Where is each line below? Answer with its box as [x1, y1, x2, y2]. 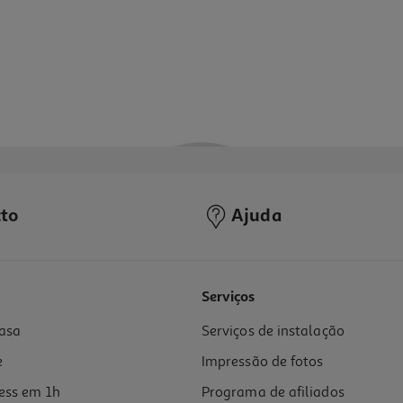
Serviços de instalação [201, 321, 345, 340]
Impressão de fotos [201, 352, 324, 371]
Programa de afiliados [201, 382, 345, 401]
